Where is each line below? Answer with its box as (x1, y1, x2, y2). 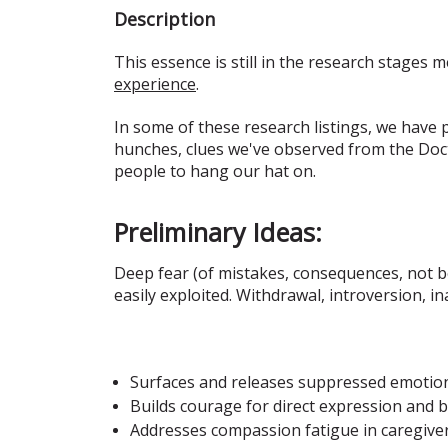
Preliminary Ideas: (114, 214, 330, 249)
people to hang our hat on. (114, 159, 320, 182)
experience (114, 72, 196, 95)
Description (114, 6, 215, 31)
